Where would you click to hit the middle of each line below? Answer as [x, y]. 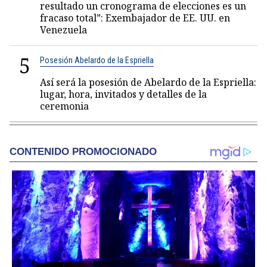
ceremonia [64, 106]
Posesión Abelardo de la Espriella [97, 60]
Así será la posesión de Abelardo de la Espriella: [148, 82]
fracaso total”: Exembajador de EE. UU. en [135, 18]
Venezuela [63, 30]
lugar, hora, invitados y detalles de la [123, 94]
